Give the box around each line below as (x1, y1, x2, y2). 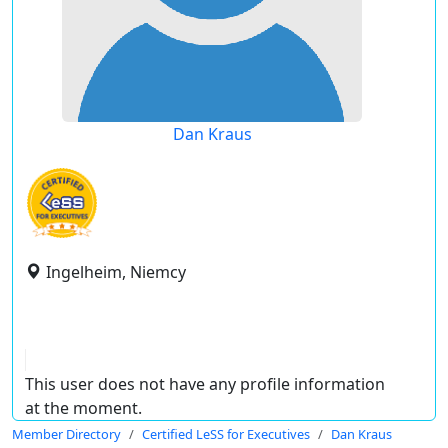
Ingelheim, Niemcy (46, 261, 186, 283)
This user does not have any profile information (25, 373, 385, 395)
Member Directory (12, 425, 121, 443)
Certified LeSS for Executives (142, 425, 310, 443)
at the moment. (25, 397, 142, 419)
